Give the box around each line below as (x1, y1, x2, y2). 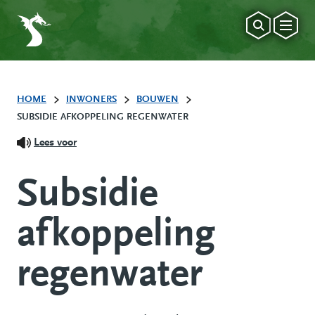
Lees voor (34, 137, 77, 149)
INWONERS (66, 95, 117, 105)
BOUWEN (136, 95, 179, 105)
